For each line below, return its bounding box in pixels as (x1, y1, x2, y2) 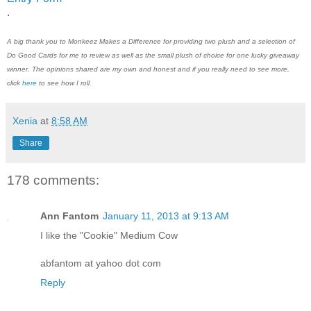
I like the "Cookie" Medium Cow (40, 230, 178, 242)
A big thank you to (7, 37, 68, 46)
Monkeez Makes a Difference (68, 37, 161, 46)
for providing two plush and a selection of (161, 37, 295, 46)
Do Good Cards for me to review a (7, 51, 116, 60)
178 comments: (7, 173, 99, 188)
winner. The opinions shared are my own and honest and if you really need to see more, (7, 65, 289, 74)
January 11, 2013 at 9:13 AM (103, 210, 229, 222)
